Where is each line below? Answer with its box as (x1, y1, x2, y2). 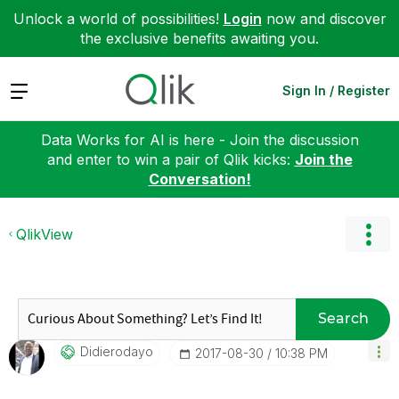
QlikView (16, 224, 73, 243)
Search (317, 310, 369, 327)
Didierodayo (80, 343, 153, 359)
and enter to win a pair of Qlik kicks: (46, 150, 295, 168)
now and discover (261, 10, 387, 28)
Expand (9, 80, 60, 99)
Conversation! (148, 169, 251, 188)
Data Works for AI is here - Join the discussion (40, 130, 359, 149)
